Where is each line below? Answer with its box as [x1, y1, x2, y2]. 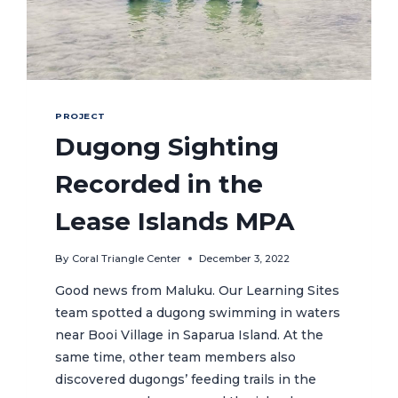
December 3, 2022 [198, 252, 290, 266]
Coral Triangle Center [71, 252, 181, 266]
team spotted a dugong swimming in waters [55, 305, 341, 322]
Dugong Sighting [55, 131, 280, 163]
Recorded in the [55, 169, 264, 200]
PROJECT [55, 111, 106, 122]
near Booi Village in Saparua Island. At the [55, 327, 324, 344]
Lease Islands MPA [55, 206, 295, 237]
